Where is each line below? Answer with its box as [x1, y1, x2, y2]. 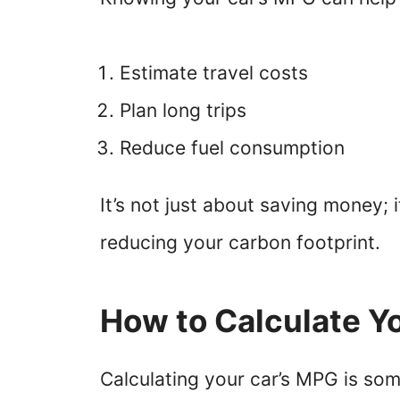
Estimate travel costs [120, 61, 308, 84]
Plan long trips [120, 98, 246, 121]
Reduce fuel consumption [120, 136, 345, 159]
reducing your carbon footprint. [100, 230, 380, 254]
